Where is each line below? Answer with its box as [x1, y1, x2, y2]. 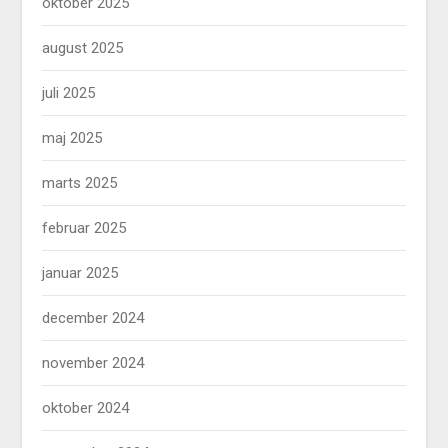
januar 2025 [42, 264, 119, 283]
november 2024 [42, 354, 145, 373]
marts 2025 [42, 174, 118, 193]
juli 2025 [42, 84, 96, 103]
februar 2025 [42, 219, 127, 238]
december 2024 [42, 309, 145, 328]
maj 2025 [42, 129, 103, 148]
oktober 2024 [42, 399, 130, 418]
